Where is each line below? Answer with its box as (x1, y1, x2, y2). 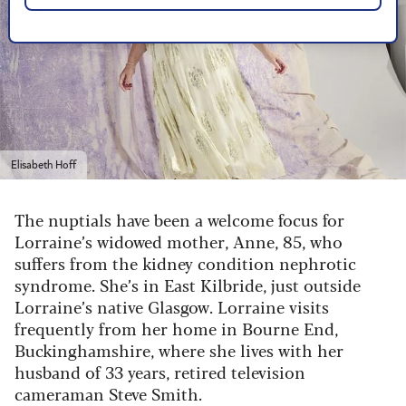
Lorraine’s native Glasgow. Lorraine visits (14, 294, 329, 318)
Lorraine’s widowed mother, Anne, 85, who (14, 228, 343, 253)
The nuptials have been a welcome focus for (14, 207, 344, 231)
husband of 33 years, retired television (14, 359, 305, 383)
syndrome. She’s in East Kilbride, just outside (14, 272, 361, 296)
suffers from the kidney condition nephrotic (14, 250, 356, 275)
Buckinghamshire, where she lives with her (14, 337, 343, 362)
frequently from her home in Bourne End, (14, 315, 338, 340)
